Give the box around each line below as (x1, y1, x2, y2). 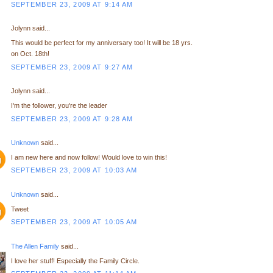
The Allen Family (10, 242, 59, 250)
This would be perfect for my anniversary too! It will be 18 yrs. (10, 39, 193, 46)
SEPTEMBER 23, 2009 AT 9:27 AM (10, 63, 133, 71)
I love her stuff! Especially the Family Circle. (10, 257, 140, 264)
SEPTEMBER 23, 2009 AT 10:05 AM (10, 218, 138, 226)
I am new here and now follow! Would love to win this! (10, 153, 167, 161)
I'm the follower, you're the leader (10, 101, 107, 109)
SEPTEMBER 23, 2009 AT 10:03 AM (10, 166, 138, 174)
